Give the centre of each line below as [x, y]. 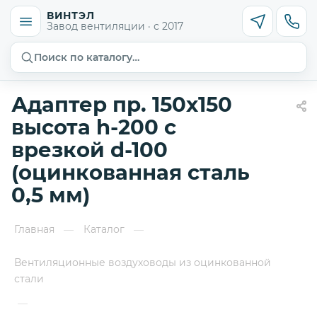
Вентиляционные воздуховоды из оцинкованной [143, 263]
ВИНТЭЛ [71, 15]
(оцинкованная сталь [131, 172]
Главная [34, 229]
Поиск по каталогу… [87, 57]
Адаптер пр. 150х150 [122, 104]
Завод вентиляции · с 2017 [115, 26]
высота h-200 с [94, 127]
